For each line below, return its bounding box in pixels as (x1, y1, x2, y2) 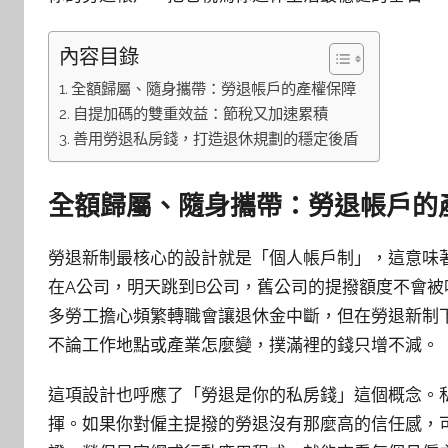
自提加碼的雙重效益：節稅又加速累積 (73, 105, 329, 124)
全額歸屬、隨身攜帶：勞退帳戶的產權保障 (71, 80, 357, 99)
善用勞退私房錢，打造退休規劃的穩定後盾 (73, 130, 359, 149)
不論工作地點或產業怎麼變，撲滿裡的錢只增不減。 (48, 334, 439, 355)
